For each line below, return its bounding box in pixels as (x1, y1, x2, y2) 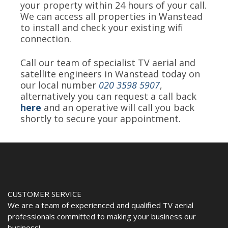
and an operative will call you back (44, 101, 194, 114)
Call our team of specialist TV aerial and (20, 56, 195, 69)
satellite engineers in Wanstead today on (20, 68, 200, 80)
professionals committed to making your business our (8, 211, 196, 221)
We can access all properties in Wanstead (20, 10, 203, 22)
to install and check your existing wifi (20, 21, 183, 34)
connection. (20, 32, 71, 45)
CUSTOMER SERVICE (8, 188, 81, 199)
